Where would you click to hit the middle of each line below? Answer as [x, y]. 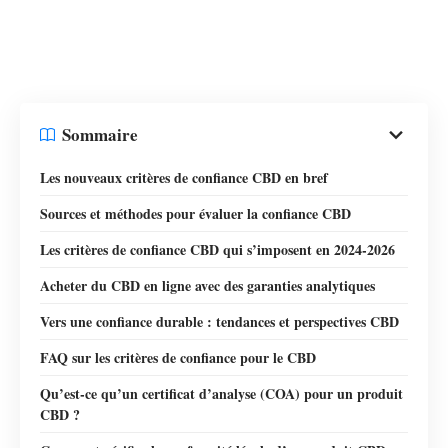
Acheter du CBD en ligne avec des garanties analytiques [207, 285]
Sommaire [100, 135]
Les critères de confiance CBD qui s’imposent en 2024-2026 [217, 249]
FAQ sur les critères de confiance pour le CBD [178, 357]
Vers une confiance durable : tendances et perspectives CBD [219, 321]
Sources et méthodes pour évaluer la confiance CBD [195, 213]
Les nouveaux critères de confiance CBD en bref [184, 177]
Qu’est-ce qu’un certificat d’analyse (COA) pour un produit [221, 393]
